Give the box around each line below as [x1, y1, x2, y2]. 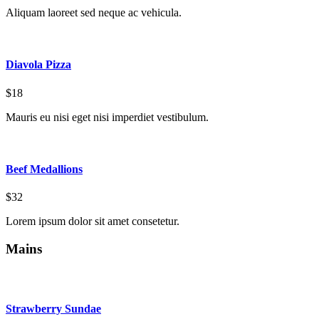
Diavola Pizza [6, 58, 71, 71]
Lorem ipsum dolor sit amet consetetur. [6, 215, 179, 228]
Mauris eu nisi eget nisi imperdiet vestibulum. [6, 110, 209, 123]
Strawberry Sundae [6, 302, 101, 315]
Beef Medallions [6, 162, 83, 175]
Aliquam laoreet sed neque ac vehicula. [6, 6, 182, 19]
